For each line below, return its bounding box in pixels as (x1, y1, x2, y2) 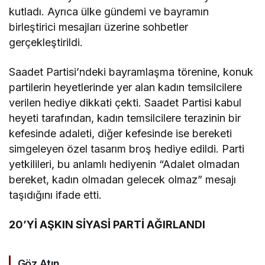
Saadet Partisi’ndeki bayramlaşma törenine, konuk (9, 66, 254, 79)
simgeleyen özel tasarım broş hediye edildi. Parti (9, 143, 245, 156)
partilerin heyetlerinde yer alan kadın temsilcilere (9, 81, 243, 94)
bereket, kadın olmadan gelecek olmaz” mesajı (9, 173, 237, 186)
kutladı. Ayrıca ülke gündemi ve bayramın (9, 5, 209, 18)
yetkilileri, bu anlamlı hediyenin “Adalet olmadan (9, 158, 240, 171)
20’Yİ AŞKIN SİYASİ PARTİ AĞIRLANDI (9, 218, 206, 231)
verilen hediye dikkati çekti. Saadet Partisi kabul (9, 96, 242, 109)
